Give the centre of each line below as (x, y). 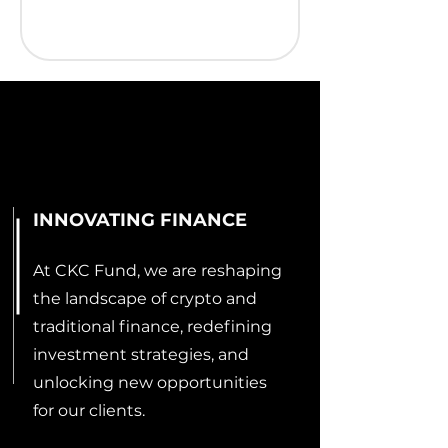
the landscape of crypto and (145, 298)
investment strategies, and (141, 354)
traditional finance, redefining (152, 326)
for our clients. (89, 410)
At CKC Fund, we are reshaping (157, 270)
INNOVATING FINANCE (140, 220)
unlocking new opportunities (150, 382)
